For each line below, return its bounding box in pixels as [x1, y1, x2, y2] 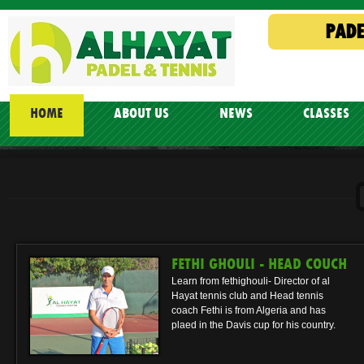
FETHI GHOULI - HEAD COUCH [171, 254, 347, 274]
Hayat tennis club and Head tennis [171, 290, 323, 301]
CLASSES [303, 105, 349, 122]
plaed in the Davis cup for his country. [171, 319, 336, 331]
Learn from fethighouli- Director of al [171, 275, 330, 287]
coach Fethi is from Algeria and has [171, 305, 326, 316]
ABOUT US [114, 105, 169, 122]
